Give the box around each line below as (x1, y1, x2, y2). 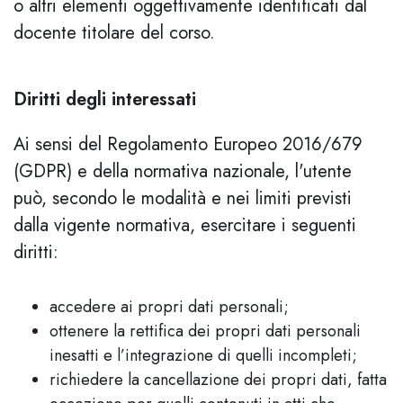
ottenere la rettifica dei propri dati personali (49, 319, 361, 343)
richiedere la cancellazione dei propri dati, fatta (49, 368, 387, 391)
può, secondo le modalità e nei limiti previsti (13, 185, 352, 211)
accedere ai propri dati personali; (49, 295, 289, 318)
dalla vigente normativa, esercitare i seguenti (13, 212, 356, 238)
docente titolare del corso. (13, 20, 215, 46)
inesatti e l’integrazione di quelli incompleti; (49, 344, 357, 367)
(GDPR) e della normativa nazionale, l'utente (13, 158, 352, 184)
